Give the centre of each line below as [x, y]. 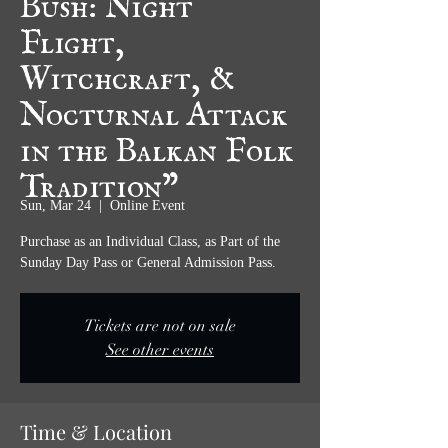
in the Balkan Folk [156, 142]
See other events [160, 350]
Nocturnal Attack [153, 106]
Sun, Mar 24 [55, 205]
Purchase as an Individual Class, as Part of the [150, 241]
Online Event [147, 205]
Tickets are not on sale [160, 326]
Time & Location [96, 431]
